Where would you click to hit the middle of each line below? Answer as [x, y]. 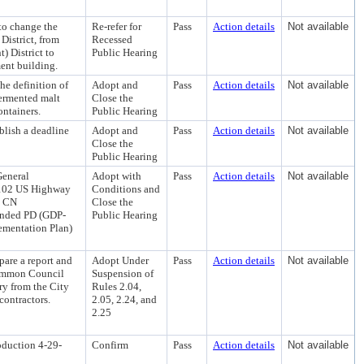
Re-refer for [117, 26]
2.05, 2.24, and [124, 299]
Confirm [110, 345]
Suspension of [123, 273]
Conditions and [126, 189]
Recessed [112, 39]
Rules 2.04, [117, 286]
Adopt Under [120, 260]
